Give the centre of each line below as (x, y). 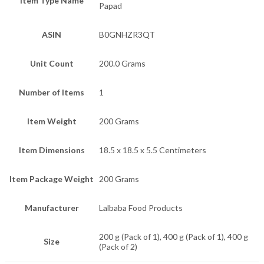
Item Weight (52, 121)
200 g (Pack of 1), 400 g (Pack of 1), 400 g (174, 237)
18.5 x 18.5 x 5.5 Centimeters (153, 150)
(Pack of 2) (118, 247)
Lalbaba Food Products (141, 208)
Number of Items (52, 93)
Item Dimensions (52, 150)
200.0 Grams (122, 64)
